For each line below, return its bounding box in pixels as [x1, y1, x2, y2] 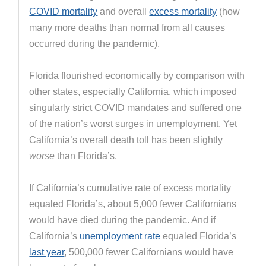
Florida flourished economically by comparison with [29, 70, 245, 81]
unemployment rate [80, 230, 161, 241]
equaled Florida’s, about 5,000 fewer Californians [29, 198, 237, 209]
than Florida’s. [55, 150, 118, 161]
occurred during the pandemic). [29, 38, 160, 49]
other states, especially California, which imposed [29, 86, 237, 97]
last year [29, 246, 65, 257]
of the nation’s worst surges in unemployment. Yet [29, 118, 237, 129]
